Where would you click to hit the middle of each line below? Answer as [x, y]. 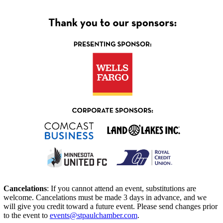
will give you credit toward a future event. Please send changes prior [110, 206]
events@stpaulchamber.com [93, 215]
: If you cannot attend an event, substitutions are [121, 188]
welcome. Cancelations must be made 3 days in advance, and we [105, 197]
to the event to [26, 215]
